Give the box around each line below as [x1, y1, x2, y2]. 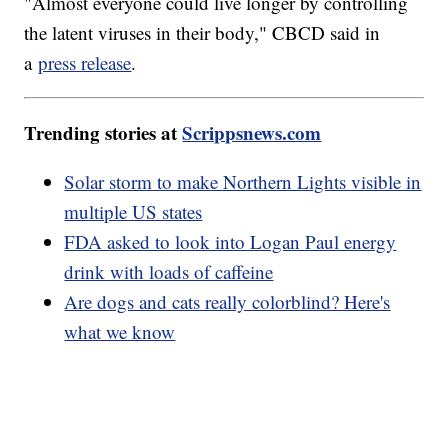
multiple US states [64, 199, 203, 225]
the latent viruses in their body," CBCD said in [24, 20, 381, 46]
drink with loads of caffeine [64, 259, 274, 285]
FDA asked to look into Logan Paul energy [64, 229, 397, 255]
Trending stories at [24, 119, 183, 147]
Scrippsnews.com [182, 119, 322, 147]
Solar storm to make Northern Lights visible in [64, 169, 422, 195]
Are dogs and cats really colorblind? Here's [64, 289, 391, 315]
